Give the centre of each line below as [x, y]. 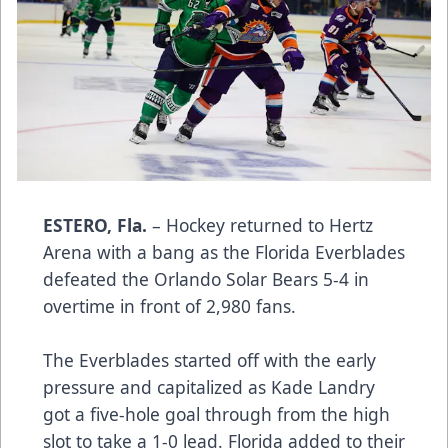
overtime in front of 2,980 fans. [169, 306]
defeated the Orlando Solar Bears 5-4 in [206, 279]
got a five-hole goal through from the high [216, 414]
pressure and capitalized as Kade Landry [209, 387]
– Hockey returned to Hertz [260, 225]
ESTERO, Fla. [95, 225]
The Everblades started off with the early [209, 360]
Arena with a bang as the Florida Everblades [224, 252]
